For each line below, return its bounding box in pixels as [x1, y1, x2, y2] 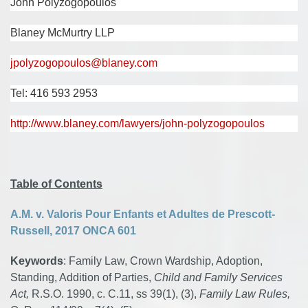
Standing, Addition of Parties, [10, 272, 154, 283]
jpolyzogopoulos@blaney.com [10, 57, 157, 69]
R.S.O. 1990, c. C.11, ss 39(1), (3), [29, 288, 199, 300]
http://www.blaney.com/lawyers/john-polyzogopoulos [10, 118, 265, 129]
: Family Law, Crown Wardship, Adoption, [63, 255, 263, 267]
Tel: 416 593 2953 [10, 87, 98, 99]
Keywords [10, 255, 63, 267]
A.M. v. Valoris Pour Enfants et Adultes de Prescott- [10, 208, 275, 220]
